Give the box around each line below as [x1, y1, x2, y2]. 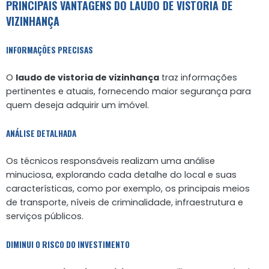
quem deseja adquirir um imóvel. [6, 98, 149, 111]
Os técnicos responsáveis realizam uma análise [6, 154, 215, 167]
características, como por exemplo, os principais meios [6, 182, 250, 195]
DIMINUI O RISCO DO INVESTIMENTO [6, 238, 130, 250]
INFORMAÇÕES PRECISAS [6, 43, 93, 56]
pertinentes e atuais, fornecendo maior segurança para [6, 85, 251, 97]
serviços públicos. [6, 210, 83, 222]
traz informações [159, 71, 237, 83]
